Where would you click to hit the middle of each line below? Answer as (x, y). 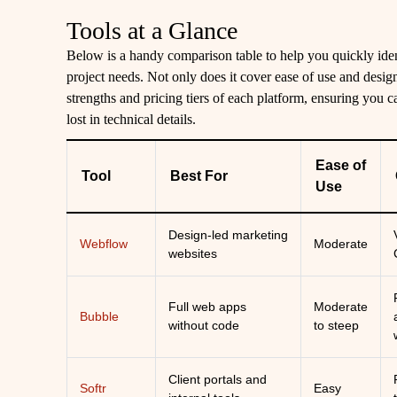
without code (204, 325)
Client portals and (218, 379)
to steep (337, 325)
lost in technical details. (132, 119)
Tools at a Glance (152, 31)
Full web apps (208, 307)
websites (193, 253)
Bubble (100, 316)
